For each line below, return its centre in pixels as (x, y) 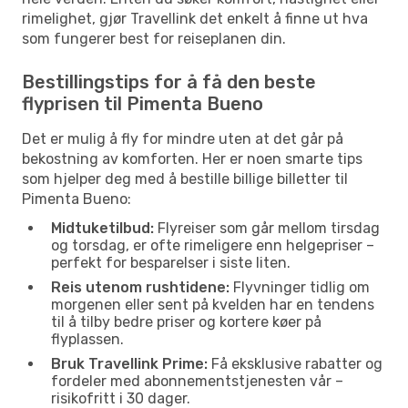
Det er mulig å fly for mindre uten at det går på (183, 138)
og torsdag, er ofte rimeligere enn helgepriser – (213, 245)
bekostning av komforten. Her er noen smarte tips (192, 158)
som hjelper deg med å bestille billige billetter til (185, 178)
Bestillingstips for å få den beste (169, 82)
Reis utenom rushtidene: (140, 287)
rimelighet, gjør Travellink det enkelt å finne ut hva (195, 18)
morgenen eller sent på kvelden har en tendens (213, 304)
